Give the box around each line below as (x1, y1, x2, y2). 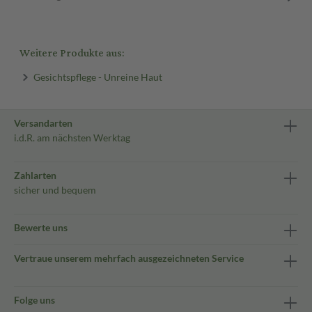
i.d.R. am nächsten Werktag (14, 132, 130, 143)
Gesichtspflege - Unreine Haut (33, 70, 162, 83)
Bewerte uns (14, 221, 68, 233)
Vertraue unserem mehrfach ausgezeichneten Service (14, 252, 244, 264)
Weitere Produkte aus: (19, 43, 124, 63)
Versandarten (14, 117, 72, 129)
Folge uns (14, 294, 55, 306)
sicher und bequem (14, 184, 96, 196)
